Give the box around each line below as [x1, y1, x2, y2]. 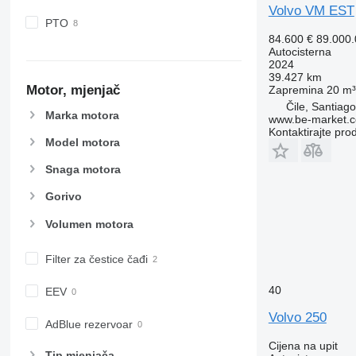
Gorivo [44, 190, 82, 203]
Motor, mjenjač [25, 83, 120, 99]
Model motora [44, 136, 120, 149]
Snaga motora [44, 163, 121, 176]
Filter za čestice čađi [44, 252, 148, 265]
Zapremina [268, 83, 323, 96]
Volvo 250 [268, 309, 327, 325]
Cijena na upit [268, 339, 338, 352]
